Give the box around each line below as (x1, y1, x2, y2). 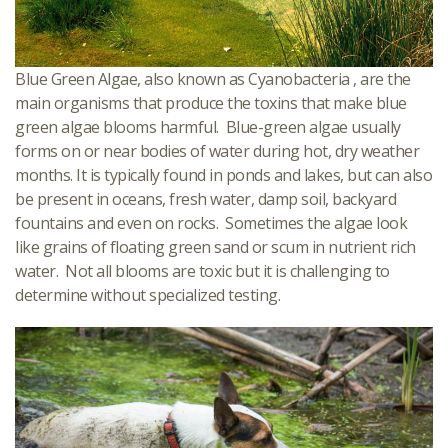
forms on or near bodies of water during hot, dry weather (15, 140, 419, 163)
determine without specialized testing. (15, 284, 280, 307)
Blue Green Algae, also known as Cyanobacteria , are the (15, 68, 411, 91)
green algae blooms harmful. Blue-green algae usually (15, 116, 401, 139)
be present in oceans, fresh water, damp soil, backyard (15, 188, 396, 211)
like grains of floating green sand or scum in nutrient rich (15, 236, 416, 259)
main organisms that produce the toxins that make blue (15, 92, 407, 115)
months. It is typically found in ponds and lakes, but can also (15, 164, 432, 187)
